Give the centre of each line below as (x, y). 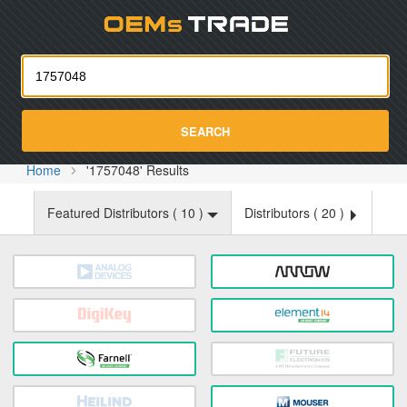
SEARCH (205, 131)
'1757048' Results (138, 170)
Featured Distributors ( (114, 213)
